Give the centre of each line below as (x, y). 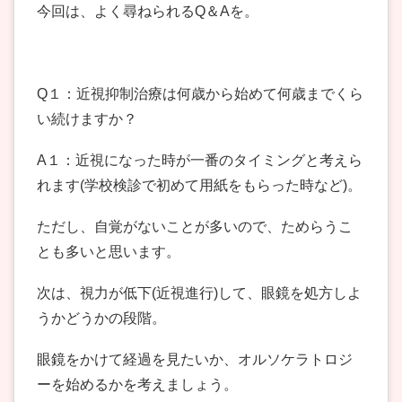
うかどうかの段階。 (101, 319)
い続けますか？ (87, 119)
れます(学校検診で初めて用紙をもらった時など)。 (199, 186)
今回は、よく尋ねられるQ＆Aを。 (148, 12)
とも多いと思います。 (109, 252)
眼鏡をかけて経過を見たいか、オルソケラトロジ (195, 360)
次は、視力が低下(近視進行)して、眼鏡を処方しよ (199, 293)
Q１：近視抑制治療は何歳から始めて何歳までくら (200, 94)
